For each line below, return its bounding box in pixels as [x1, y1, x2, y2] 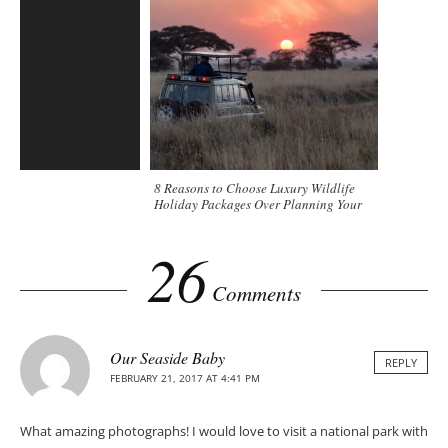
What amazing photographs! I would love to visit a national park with [20, 422, 428, 441]
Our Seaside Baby [110, 347, 225, 369]
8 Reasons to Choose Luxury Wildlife [154, 179, 355, 198]
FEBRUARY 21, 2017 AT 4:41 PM [110, 371, 260, 386]
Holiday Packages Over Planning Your [154, 195, 362, 214]
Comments [207, 279, 301, 308]
